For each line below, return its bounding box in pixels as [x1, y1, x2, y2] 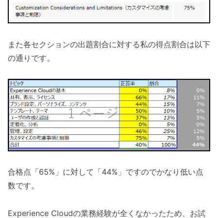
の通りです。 [8, 53, 54, 63]
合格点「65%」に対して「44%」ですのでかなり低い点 [8, 167, 203, 177]
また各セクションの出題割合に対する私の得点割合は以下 [8, 39, 210, 50]
